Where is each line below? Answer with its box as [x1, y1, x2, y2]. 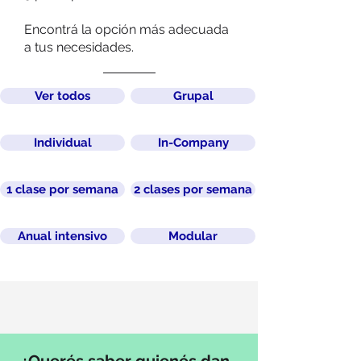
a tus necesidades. [24, 39, 134, 55]
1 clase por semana [6, 182, 118, 196]
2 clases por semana [134, 182, 252, 196]
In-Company [157, 135, 229, 149]
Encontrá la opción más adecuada [24, 22, 229, 37]
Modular [168, 229, 218, 243]
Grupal [172, 89, 214, 102]
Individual [33, 135, 92, 149]
